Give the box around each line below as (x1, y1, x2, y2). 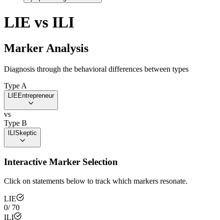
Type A (4, 82, 27, 90)
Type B (4, 119, 27, 128)
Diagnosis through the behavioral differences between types (4, 65, 189, 74)
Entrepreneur (18, 92, 54, 100)
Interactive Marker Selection (4, 157, 118, 167)
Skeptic (15, 129, 37, 137)
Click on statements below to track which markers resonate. (4, 176, 188, 185)
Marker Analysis (4, 42, 88, 55)
